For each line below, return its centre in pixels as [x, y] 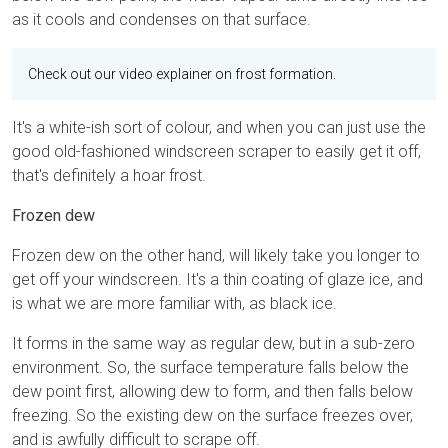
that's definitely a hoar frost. [109, 176]
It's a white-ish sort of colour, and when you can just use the [219, 128]
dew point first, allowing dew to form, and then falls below [212, 392]
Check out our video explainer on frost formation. [182, 74]
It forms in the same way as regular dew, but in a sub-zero [213, 344]
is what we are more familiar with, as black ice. [174, 304]
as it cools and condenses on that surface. [161, 20]
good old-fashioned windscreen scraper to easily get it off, [216, 152]
